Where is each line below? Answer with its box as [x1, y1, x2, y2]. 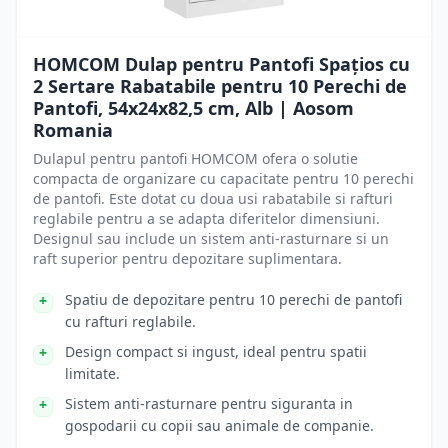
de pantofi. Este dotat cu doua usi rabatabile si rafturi [33, 189, 393, 208]
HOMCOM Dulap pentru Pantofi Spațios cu [33, 52, 410, 76]
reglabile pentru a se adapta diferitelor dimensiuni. [33, 209, 380, 228]
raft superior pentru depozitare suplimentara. [33, 249, 342, 268]
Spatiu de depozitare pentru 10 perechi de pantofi [65, 290, 402, 309]
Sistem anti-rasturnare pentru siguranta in [65, 394, 353, 413]
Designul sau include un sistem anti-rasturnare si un [33, 229, 389, 248]
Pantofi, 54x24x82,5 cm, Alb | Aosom [33, 96, 354, 120]
